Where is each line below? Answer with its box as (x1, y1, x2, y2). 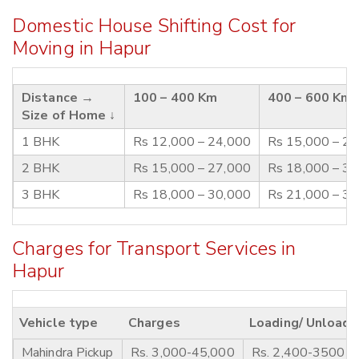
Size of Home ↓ (22, 107, 116, 125)
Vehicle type (19, 314, 99, 333)
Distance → (22, 89, 94, 107)
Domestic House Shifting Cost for (12, 13, 296, 39)
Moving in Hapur (12, 35, 151, 62)
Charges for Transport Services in (12, 236, 296, 262)
